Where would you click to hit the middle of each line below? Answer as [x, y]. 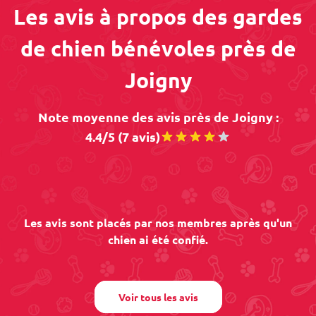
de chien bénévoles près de [158, 48]
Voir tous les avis [158, 297]
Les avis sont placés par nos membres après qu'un [158, 223]
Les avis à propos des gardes [158, 17]
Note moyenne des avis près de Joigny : [158, 117]
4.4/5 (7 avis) [123, 136]
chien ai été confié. [158, 239]
